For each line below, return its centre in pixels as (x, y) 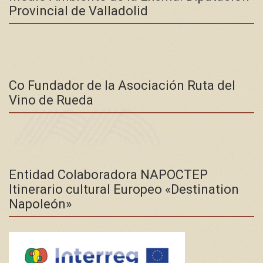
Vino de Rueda (51, 100)
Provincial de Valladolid (78, 11)
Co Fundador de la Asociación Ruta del (122, 85)
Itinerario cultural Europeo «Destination (124, 189)
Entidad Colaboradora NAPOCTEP (108, 174)
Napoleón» (40, 204)
